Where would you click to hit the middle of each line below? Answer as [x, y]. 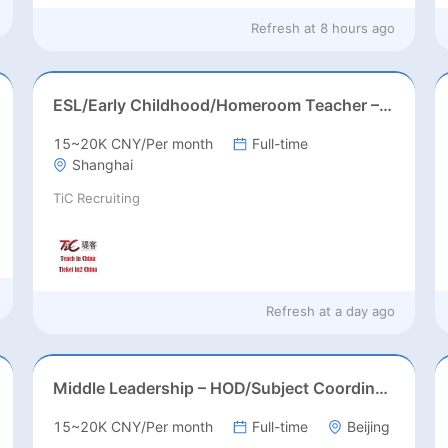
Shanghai [102, 165]
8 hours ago [358, 28]
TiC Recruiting [96, 198]
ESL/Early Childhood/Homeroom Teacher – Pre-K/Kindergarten [385, 105]
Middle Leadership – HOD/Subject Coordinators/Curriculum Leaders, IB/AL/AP [381, 388]
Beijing [368, 427]
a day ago [365, 311]
